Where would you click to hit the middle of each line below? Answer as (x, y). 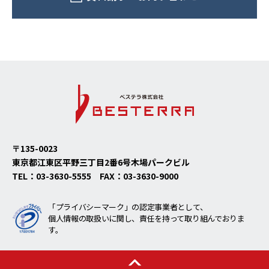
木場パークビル (160, 162)
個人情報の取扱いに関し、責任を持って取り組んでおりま (147, 218)
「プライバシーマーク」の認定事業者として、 (128, 207)
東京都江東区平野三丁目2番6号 (71, 162)
